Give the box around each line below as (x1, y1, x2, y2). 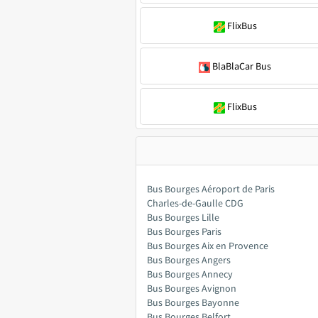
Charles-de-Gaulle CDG (147, 197, 243, 209)
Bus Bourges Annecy (147, 268, 233, 280)
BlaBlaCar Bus (212, 60, 271, 72)
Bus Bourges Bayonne (147, 296, 239, 309)
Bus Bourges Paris (147, 225, 221, 238)
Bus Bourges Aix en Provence (147, 239, 268, 252)
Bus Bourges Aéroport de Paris (147, 182, 275, 195)
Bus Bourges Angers (147, 253, 231, 266)
